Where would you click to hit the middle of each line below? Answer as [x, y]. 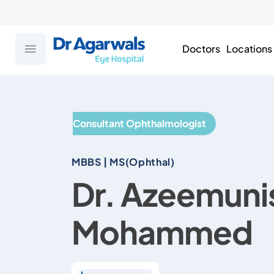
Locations [249, 49]
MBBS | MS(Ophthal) [123, 162]
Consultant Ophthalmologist [139, 123]
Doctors [201, 49]
